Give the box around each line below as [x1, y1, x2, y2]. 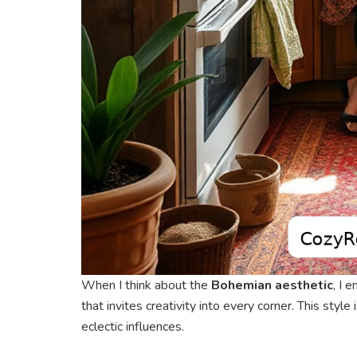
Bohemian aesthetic [211, 277, 333, 295]
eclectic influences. [81, 318, 184, 336]
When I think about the [81, 277, 211, 295]
